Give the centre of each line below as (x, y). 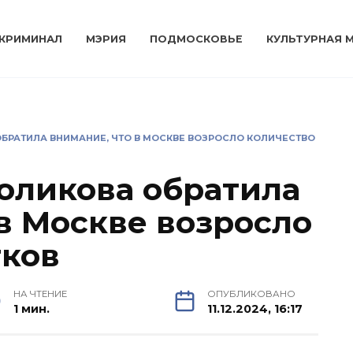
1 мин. (31, 309)
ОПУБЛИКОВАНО (251, 294)
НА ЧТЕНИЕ (40, 294)
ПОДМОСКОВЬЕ (197, 39)
